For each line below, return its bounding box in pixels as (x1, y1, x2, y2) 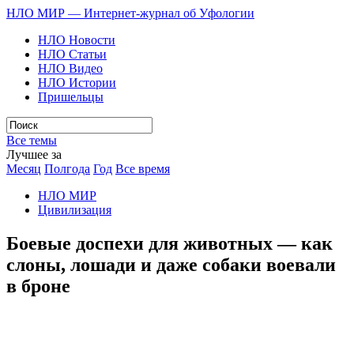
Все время (115, 162, 170, 175)
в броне (6, 275, 70, 296)
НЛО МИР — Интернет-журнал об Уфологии (6, 6, 254, 20)
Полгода (44, 162, 90, 175)
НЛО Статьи (38, 47, 107, 61)
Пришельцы (38, 90, 104, 104)
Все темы (6, 134, 57, 147)
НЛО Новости (38, 33, 115, 47)
